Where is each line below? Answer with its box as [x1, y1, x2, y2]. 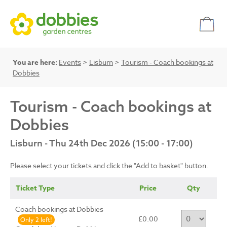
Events [59, 57, 81, 67]
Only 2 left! [20, 215, 52, 224]
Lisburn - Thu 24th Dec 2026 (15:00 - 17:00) [10, 137, 193, 149]
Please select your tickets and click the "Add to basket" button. [10, 161, 208, 171]
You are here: [13, 57, 57, 68]
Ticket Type [16, 183, 55, 194]
